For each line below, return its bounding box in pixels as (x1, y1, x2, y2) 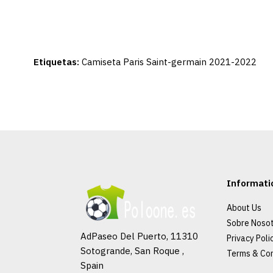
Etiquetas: (34, 56, 79, 68)
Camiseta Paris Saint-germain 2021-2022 (82, 56, 257, 68)
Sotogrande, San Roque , (80, 245, 184, 257)
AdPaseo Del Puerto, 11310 (80, 230, 198, 243)
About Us (226, 202, 261, 213)
